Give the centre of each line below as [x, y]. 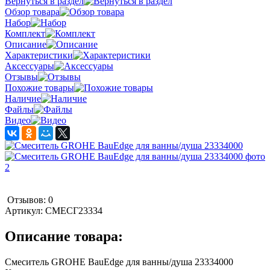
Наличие [23, 98]
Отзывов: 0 [30, 199]
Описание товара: [64, 236]
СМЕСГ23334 [74, 210]
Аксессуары [30, 66]
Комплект [25, 33]
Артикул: [25, 210]
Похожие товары [39, 87]
